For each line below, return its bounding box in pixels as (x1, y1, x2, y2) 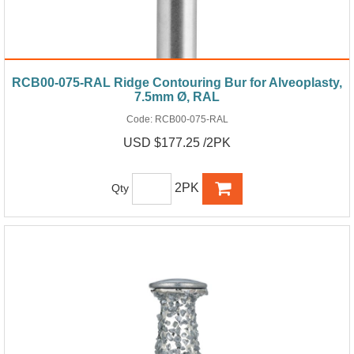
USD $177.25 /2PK (123, 135, 231, 149)
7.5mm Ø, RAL (134, 89, 220, 104)
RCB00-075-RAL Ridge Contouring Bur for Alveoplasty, (12, 75, 342, 89)
